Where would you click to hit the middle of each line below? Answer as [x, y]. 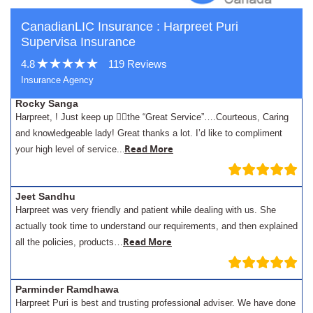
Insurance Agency [57, 80]
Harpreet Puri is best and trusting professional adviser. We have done [155, 303]
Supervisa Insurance [78, 42]
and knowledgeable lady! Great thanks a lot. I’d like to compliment [149, 133]
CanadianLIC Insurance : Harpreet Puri [130, 26]
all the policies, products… [69, 242]
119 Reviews [138, 64]
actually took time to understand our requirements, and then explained [156, 226]
